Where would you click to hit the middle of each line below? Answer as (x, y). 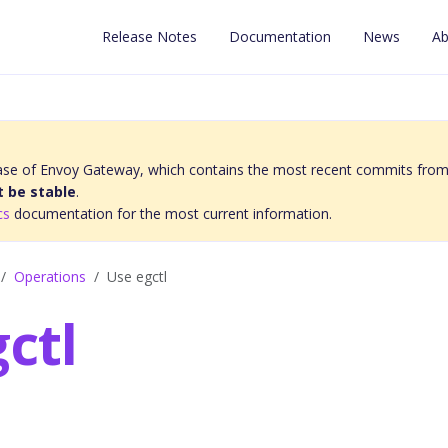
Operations (50, 276)
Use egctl (137, 276)
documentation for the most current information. (171, 213)
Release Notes (150, 36)
